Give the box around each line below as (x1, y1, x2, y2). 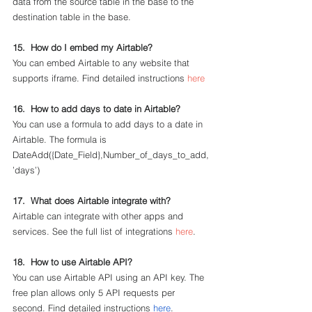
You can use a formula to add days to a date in (13, 118, 205, 130)
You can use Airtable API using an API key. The (13, 272, 207, 283)
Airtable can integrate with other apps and (13, 210, 186, 221)
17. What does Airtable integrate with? (13, 195, 171, 206)
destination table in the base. (13, 11, 134, 22)
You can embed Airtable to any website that (13, 57, 192, 68)
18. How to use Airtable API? (13, 256, 132, 267)
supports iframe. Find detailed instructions (13, 72, 187, 84)
